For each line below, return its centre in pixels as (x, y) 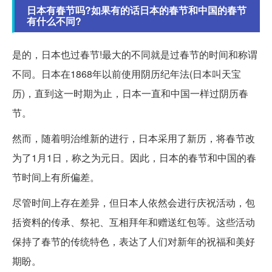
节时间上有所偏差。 (56, 177)
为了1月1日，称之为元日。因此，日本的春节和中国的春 (134, 157)
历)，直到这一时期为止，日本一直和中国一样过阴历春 (130, 93)
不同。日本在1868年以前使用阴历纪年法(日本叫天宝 (127, 73)
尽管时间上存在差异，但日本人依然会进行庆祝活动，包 (134, 202)
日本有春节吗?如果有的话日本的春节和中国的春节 (137, 10)
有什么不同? (54, 21)
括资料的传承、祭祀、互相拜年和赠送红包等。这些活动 (134, 222)
